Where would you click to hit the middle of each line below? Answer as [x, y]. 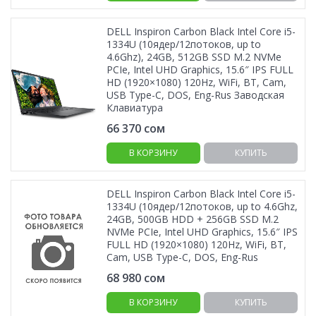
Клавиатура [135, 108]
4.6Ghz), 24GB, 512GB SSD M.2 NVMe [194, 57]
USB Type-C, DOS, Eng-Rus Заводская [195, 95]
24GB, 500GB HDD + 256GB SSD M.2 [193, 219]
